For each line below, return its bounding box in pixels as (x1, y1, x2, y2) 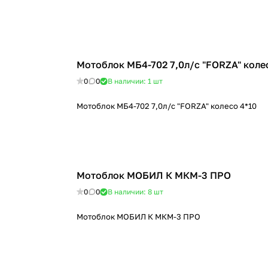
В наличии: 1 (108, 77, 153, 86)
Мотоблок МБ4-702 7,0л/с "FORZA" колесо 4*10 (77, 101, 257, 111)
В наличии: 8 (108, 187, 154, 196)
